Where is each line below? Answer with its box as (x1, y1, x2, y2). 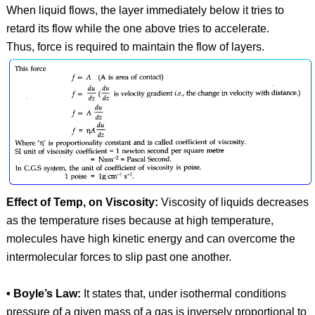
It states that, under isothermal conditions (80, 287, 286, 300)
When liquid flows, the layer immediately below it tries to (6, 4, 284, 16)
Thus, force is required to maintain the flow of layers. (6, 40, 264, 53)
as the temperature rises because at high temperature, (6, 214, 274, 226)
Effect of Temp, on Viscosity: (6, 195, 158, 208)
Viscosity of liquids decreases (157, 195, 309, 208)
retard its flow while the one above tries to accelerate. (6, 22, 269, 34)
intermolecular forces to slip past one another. (6, 250, 231, 263)
